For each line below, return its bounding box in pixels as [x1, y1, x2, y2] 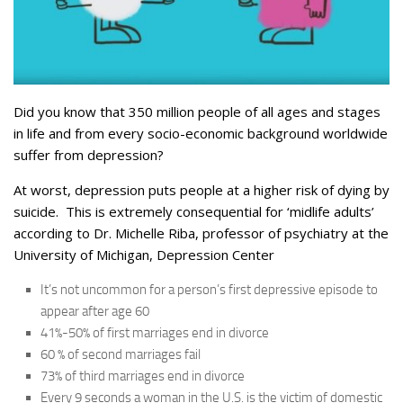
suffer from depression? [13, 145, 164, 164]
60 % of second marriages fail [40, 345, 201, 363]
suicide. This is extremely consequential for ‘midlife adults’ [13, 201, 374, 220]
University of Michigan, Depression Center [13, 245, 274, 264]
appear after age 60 [40, 302, 149, 319]
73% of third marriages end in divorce [40, 367, 245, 384]
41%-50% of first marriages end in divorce [40, 324, 269, 341]
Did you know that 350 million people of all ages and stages [13, 102, 381, 121]
